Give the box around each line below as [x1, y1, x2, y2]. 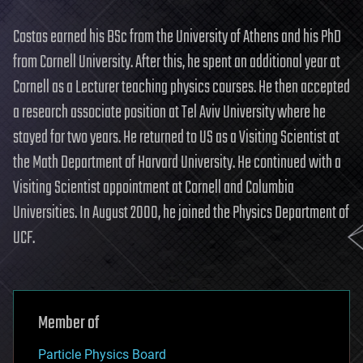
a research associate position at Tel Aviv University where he [13, 98, 326, 126]
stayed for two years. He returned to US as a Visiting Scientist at [13, 123, 340, 152]
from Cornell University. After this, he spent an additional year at [13, 48, 340, 76]
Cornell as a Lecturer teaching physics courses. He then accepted [13, 73, 350, 101]
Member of [38, 309, 99, 337]
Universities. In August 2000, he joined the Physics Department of [13, 199, 349, 227]
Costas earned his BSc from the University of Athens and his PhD [13, 23, 341, 51]
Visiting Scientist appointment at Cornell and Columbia [13, 173, 294, 202]
